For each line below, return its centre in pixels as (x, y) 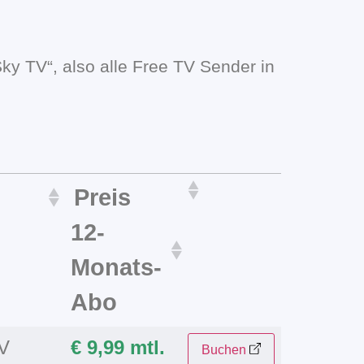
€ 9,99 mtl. (118, 347)
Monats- (116, 267)
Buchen (224, 349)
